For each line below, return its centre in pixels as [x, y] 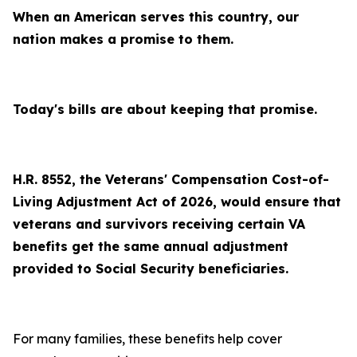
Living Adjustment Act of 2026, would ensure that [177, 202]
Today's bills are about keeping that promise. [165, 109]
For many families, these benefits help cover [147, 339]
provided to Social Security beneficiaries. [151, 269]
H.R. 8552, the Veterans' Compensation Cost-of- [171, 179]
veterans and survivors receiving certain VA [159, 224]
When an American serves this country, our [156, 17]
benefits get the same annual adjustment [151, 246]
